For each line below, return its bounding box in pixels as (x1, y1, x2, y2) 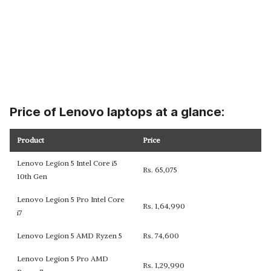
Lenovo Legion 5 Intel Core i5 (17, 158, 117, 168)
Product (17, 135, 44, 145)
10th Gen (17, 172, 47, 181)
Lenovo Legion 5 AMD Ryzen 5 (17, 231, 122, 240)
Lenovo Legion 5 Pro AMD (17, 254, 108, 263)
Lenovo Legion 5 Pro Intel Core (17, 195, 125, 204)
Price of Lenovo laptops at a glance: (10, 105, 224, 119)
